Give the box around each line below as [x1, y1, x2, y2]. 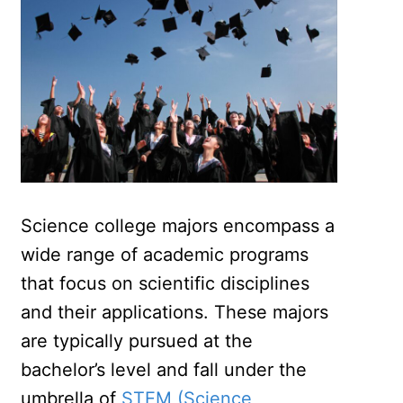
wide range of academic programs [21, 244, 309, 266]
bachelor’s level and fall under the [21, 359, 308, 381]
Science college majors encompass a [21, 215, 336, 237]
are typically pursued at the [21, 330, 254, 353]
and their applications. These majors [21, 301, 329, 324]
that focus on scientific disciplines [21, 273, 310, 295]
